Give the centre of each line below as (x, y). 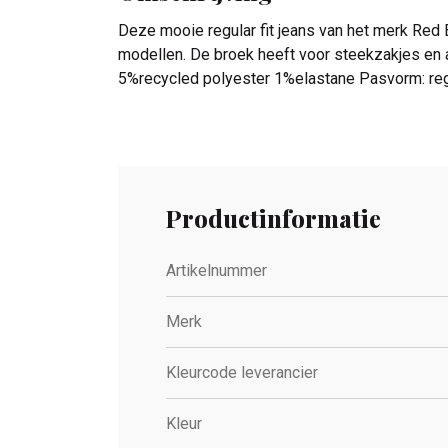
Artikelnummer (216, 270)
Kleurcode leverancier (242, 372)
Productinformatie (273, 217)
